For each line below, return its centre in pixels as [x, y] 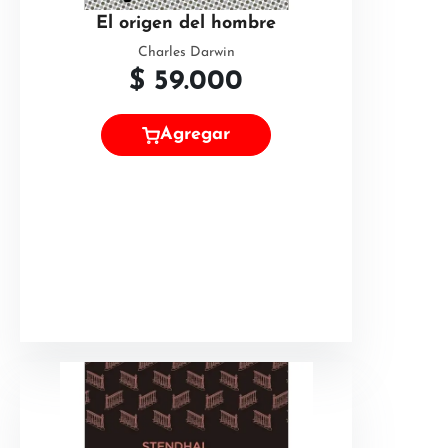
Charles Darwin [186, 52]
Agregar [195, 135]
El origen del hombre [186, 23]
